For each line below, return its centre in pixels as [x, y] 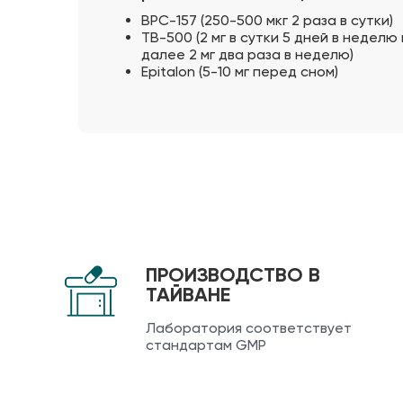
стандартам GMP [206, 345]
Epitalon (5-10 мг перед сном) [240, 72]
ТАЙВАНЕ [188, 294]
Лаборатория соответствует [249, 327]
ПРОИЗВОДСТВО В [233, 274]
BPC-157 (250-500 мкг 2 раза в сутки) [267, 21]
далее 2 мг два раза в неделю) [247, 55]
